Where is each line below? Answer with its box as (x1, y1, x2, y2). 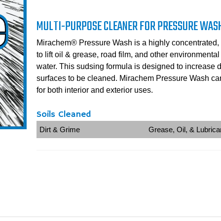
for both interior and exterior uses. (37, 86, 153, 94)
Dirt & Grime (39, 125, 80, 134)
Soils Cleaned (37, 109, 91, 120)
